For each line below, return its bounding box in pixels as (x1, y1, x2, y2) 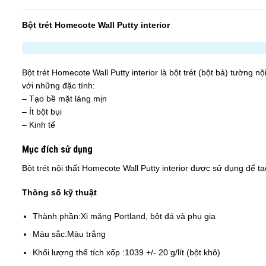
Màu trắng (67, 229, 106, 239)
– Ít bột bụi (22, 107, 62, 117)
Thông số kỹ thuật (22, 187, 97, 197)
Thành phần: (33, 211, 81, 221)
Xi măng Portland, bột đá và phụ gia (81, 211, 216, 221)
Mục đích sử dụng (22, 144, 93, 156)
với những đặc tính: (22, 81, 95, 91)
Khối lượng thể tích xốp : (33, 247, 125, 257)
